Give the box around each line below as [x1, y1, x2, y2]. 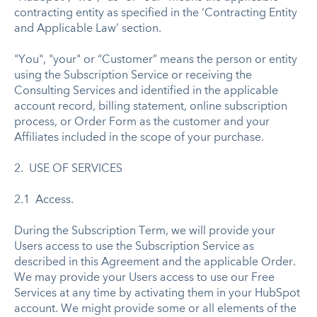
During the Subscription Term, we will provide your [14, 225, 275, 237]
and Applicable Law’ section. [14, 23, 161, 35]
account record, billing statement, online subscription [14, 100, 287, 113]
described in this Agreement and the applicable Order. [14, 256, 301, 268]
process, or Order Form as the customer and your [14, 116, 270, 128]
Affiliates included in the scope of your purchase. [14, 132, 264, 144]
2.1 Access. [14, 194, 74, 206]
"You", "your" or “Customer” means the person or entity [14, 54, 297, 66]
